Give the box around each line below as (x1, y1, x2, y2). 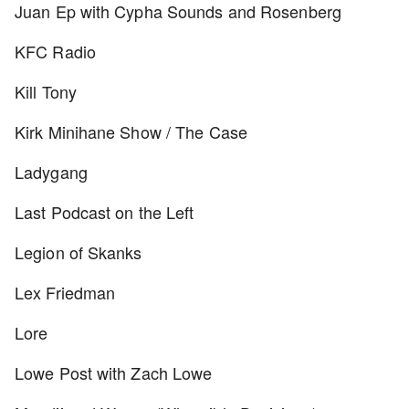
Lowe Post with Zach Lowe (15, 361, 213, 384)
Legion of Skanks (15, 240, 142, 264)
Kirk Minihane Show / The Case (15, 120, 247, 143)
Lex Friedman (15, 280, 116, 304)
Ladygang (15, 160, 88, 184)
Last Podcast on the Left (15, 200, 194, 224)
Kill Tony (15, 79, 77, 103)
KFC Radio (15, 39, 96, 63)
